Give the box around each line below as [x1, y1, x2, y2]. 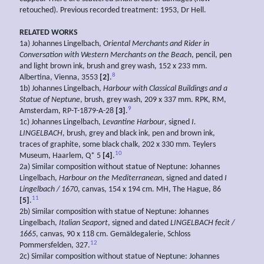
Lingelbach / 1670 [19, 185, 78, 194]
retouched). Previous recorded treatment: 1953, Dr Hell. [19, 6, 206, 15]
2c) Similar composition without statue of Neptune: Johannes [19, 252, 219, 262]
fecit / [215, 219, 235, 228]
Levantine [103, 118, 135, 127]
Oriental [103, 39, 130, 49]
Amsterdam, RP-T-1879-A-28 [19, 107, 115, 116]
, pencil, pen [192, 51, 232, 60]
